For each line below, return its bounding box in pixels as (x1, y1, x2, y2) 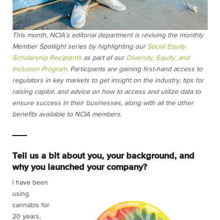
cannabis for (12, 202, 50, 209)
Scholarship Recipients (12, 55, 82, 62)
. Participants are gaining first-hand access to (67, 66, 202, 73)
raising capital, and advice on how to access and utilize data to (12, 88, 201, 96)
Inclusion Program (12, 66, 67, 73)
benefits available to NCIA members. (12, 111, 124, 118)
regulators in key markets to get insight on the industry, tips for (12, 77, 204, 84)
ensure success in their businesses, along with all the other (12, 100, 193, 107)
